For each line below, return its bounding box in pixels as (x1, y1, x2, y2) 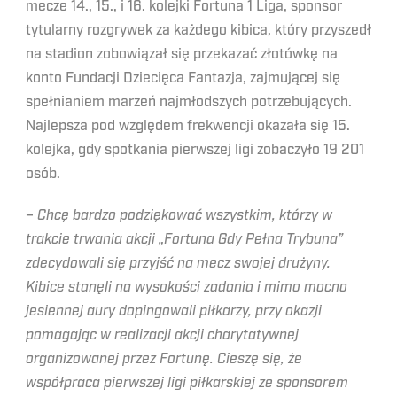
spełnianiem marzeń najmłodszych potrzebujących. (26, 93, 352, 111)
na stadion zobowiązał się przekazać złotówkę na (26, 45, 338, 63)
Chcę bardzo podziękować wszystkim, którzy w (37, 206, 332, 224)
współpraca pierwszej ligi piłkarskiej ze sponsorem (26, 374, 348, 392)
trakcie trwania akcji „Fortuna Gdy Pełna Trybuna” (26, 230, 343, 248)
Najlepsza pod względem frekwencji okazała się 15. (26, 117, 350, 135)
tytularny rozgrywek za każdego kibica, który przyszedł (26, 21, 371, 39)
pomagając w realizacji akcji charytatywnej (26, 326, 299, 344)
